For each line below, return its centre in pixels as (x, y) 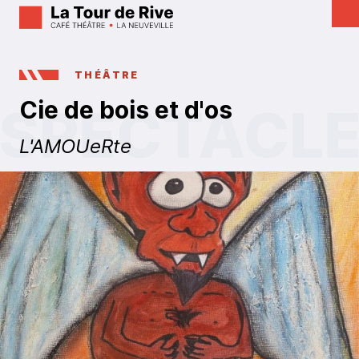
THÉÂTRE (107, 75)
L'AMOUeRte (75, 146)
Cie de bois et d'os (126, 110)
